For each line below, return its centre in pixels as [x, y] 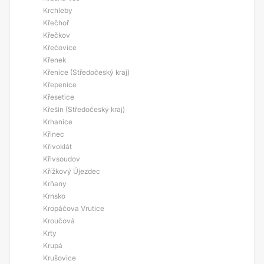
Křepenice [60, 85]
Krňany [55, 184]
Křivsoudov [62, 159]
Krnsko [54, 196]
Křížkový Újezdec [72, 171]
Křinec [54, 134]
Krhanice [58, 122]
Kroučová [59, 221]
